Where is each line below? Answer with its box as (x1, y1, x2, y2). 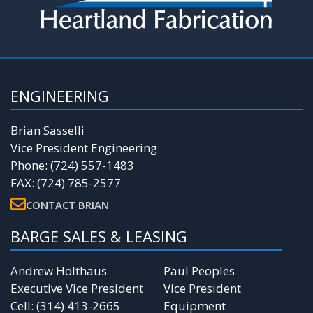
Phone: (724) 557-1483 (10, 156, 134, 173)
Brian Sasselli (10, 122, 85, 138)
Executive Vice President (10, 280, 143, 297)
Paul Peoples (163, 263, 235, 279)
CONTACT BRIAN (26, 198, 109, 212)
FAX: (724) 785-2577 (10, 174, 121, 191)
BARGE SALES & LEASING (10, 226, 187, 247)
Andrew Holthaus (10, 263, 107, 279)
